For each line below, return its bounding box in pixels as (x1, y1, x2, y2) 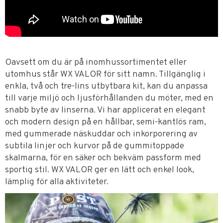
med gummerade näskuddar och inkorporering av (5, 128, 198, 140)
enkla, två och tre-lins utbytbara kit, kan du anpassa (5, 81, 208, 93)
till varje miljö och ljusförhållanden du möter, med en (5, 93, 214, 105)
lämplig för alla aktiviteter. (5, 176, 109, 188)
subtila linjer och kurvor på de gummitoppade (5, 140, 184, 152)
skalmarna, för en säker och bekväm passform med (5, 152, 201, 164)
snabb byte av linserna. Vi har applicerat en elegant (5, 105, 206, 116)
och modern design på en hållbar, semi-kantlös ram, (5, 116, 206, 128)
